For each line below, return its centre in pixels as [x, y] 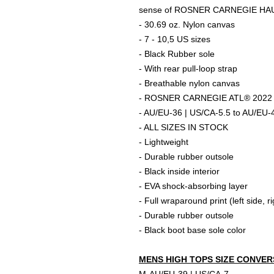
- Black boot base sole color [192, 230]
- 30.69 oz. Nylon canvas [187, 24]
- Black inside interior [179, 171]
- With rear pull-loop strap [188, 68]
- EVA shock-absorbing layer [193, 186]
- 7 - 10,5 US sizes [175, 39]
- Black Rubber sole [177, 54]
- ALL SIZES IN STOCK [183, 127]
